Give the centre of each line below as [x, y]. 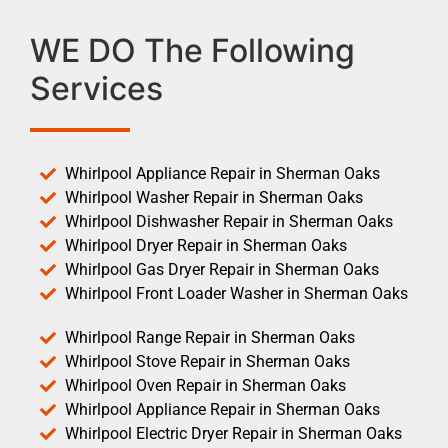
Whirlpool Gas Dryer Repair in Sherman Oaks [222, 269]
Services [96, 88]
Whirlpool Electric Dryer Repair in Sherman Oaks [233, 433]
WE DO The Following [192, 50]
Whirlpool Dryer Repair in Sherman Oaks [206, 245]
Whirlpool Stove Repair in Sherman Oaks [207, 361]
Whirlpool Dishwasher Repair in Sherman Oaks [229, 221]
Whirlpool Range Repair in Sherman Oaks [210, 337]
